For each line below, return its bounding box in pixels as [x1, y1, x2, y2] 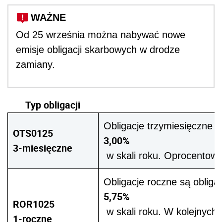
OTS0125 [13, 126, 53, 140]
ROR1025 [13, 197, 55, 211]
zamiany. [16, 59, 55, 70]
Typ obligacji [25, 98, 80, 112]
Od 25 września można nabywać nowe [16, 29, 185, 41]
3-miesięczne [13, 141, 72, 155]
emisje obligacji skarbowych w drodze [16, 44, 180, 55]
